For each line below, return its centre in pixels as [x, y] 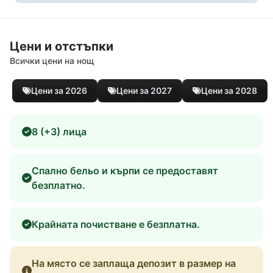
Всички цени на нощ [52, 60]
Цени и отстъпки [62, 46]
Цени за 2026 [59, 90]
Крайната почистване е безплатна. [116, 224]
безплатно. [58, 185]
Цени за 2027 [144, 90]
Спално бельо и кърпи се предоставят [125, 170]
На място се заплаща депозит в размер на [134, 263]
